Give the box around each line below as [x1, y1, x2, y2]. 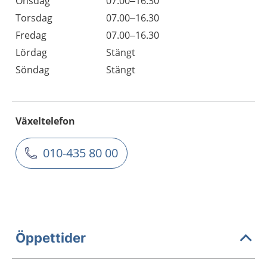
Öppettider [15, 229, 86, 246]
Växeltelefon [15, 114, 75, 128]
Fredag [15, 29, 46, 42]
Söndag [15, 63, 49, 76]
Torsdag [15, 11, 52, 24]
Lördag [15, 46, 47, 59]
